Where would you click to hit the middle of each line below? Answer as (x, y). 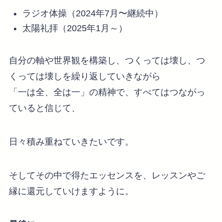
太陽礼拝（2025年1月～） (75, 28)
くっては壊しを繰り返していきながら (84, 76)
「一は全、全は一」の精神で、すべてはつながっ (107, 92)
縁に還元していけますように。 (71, 191)
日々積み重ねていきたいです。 (71, 141)
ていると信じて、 (44, 108)
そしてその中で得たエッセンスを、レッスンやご (107, 175)
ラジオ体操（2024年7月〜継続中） (92, 13)
